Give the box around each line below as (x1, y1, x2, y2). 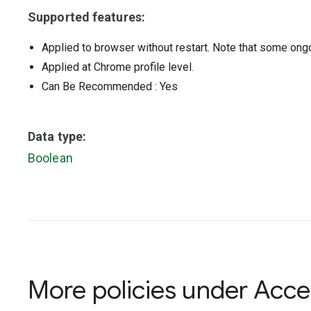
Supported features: (28, 10, 145, 24)
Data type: (28, 129, 87, 144)
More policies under (28, 274, 254, 305)
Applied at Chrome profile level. (42, 60, 194, 74)
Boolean (28, 151, 73, 165)
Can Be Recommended (42, 80, 152, 93)
